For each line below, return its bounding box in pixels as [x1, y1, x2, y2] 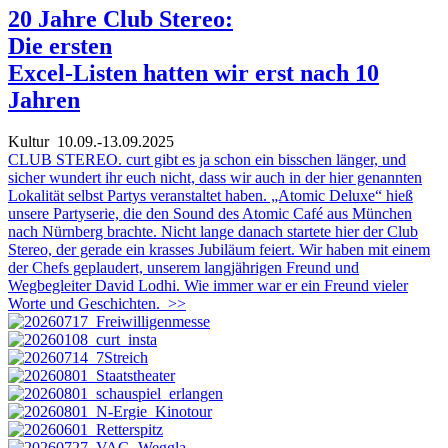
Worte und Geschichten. [8, 295, 160, 313]
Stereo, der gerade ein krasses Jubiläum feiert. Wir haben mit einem [8, 241, 430, 259]
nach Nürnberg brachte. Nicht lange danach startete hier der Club [8, 223, 418, 241]
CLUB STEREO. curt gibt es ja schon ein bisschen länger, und [8, 151, 406, 169]
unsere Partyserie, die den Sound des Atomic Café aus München [8, 205, 412, 223]
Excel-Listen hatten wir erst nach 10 [8, 59, 379, 86]
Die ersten [8, 32, 112, 59]
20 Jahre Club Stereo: [8, 5, 233, 32]
